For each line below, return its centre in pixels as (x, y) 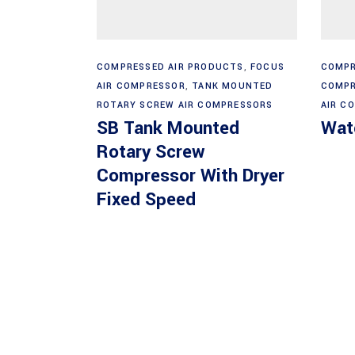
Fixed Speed (146, 199)
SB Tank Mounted (168, 128)
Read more (197, 59)
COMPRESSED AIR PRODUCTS (170, 67)
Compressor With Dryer (191, 176)
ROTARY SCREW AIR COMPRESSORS (185, 105)
